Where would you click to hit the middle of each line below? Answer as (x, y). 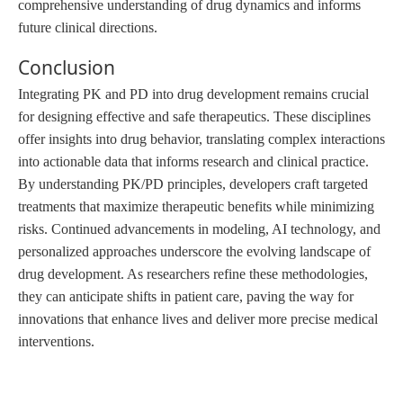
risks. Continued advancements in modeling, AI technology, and (199, 228)
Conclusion (67, 67)
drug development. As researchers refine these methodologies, (193, 273)
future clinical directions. (88, 27)
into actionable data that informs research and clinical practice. (193, 161)
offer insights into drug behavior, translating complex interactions (201, 139)
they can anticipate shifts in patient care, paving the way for (186, 296)
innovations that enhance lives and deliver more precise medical (198, 318)
